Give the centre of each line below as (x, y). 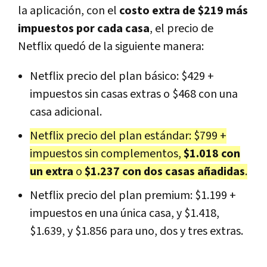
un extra (52, 172)
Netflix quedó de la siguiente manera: (111, 47)
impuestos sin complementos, (107, 154)
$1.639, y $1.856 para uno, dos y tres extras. (136, 232)
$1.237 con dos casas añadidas (165, 172)
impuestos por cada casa (84, 29)
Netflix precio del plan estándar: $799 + (128, 136)
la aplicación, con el (69, 11)
